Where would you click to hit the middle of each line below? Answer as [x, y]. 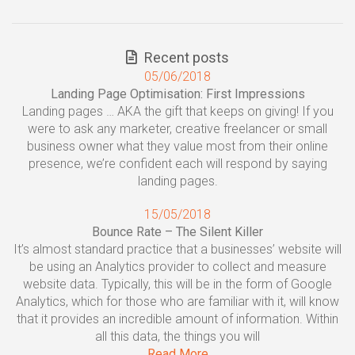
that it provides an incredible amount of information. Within [177, 319]
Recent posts [185, 57]
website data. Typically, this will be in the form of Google [177, 284]
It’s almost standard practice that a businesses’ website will [177, 249]
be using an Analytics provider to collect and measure [177, 267]
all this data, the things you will [177, 336]
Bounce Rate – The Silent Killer [177, 232]
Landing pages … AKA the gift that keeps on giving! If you [177, 111]
